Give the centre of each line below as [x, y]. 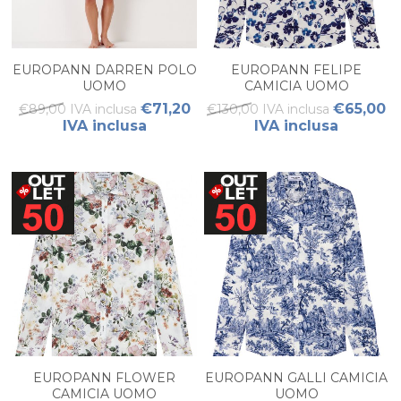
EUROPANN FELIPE [297, 69]
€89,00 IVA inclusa [77, 109]
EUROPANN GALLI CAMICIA [297, 378]
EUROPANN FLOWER [105, 378]
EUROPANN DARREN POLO [104, 69]
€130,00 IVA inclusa [269, 109]
